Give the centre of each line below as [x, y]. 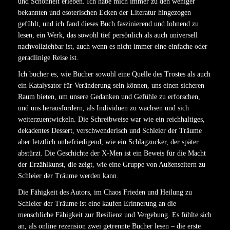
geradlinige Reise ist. [48, 58]
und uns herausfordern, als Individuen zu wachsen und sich [103, 108]
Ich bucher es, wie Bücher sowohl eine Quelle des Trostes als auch [114, 74]
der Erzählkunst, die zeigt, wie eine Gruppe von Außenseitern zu [112, 165]
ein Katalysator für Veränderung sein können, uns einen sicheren [111, 85]
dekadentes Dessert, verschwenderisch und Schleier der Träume [110, 131]
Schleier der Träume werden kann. [68, 176]
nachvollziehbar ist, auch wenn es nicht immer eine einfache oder [113, 46]
